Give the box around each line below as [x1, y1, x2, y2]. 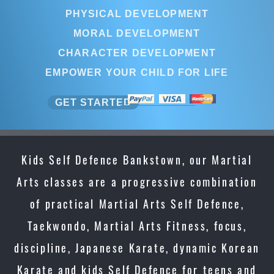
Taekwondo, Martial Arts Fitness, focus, [27, 218, 247, 234]
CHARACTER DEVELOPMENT [90, 47, 248, 58]
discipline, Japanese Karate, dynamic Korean [14, 240, 260, 256]
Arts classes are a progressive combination [17, 174, 257, 190]
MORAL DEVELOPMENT [78, 28, 205, 39]
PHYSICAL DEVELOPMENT [65, 8, 209, 19]
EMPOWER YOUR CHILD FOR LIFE [88, 67, 272, 78]
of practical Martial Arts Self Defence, [29, 196, 245, 212]
